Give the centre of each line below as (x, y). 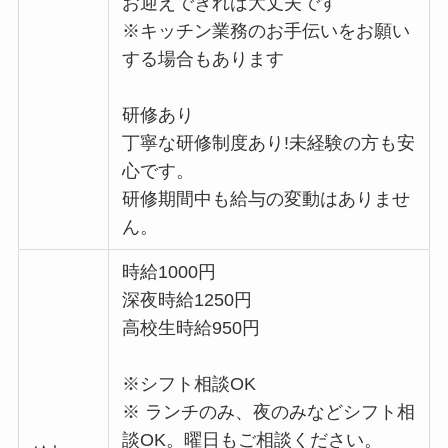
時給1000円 (169, 271)
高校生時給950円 (191, 327)
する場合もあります (203, 58)
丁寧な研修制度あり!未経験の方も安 (269, 142)
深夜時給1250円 (187, 299)
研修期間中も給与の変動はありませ (266, 198)
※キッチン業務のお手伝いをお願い (266, 30)
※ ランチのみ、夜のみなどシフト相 (269, 411)
